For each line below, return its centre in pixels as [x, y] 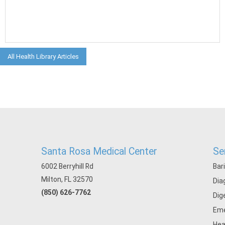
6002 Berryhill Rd [67, 166]
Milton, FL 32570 [67, 179]
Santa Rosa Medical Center [99, 151]
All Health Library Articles [43, 57]
